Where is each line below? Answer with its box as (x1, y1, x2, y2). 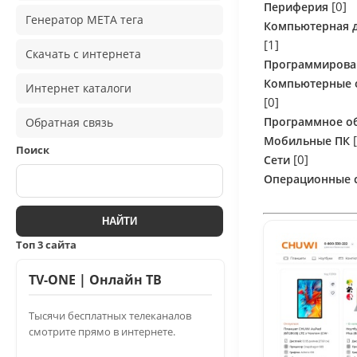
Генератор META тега (25, 11, 143, 27)
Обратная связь (25, 114, 113, 130)
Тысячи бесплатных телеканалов (29, 308, 191, 323)
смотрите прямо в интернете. (29, 324, 175, 339)
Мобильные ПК (264, 132, 350, 148)
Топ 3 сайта (16, 237, 76, 252)
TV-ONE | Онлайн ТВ (29, 270, 162, 288)
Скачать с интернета (25, 45, 141, 61)
